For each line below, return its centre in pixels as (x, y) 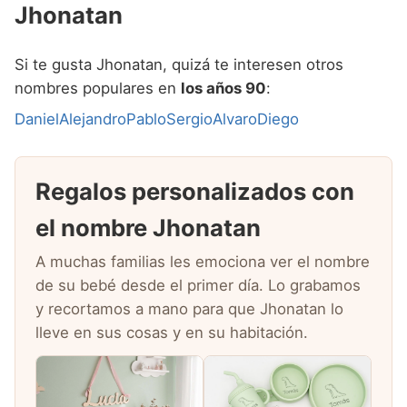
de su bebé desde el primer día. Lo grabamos (198, 286)
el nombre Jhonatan (148, 228)
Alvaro (235, 119)
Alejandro (93, 119)
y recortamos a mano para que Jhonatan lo (189, 309)
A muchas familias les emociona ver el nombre (203, 262)
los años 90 (223, 89)
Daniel (37, 119)
